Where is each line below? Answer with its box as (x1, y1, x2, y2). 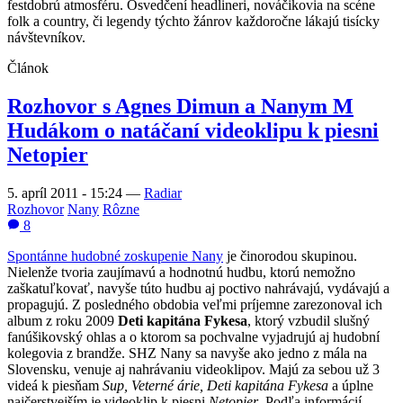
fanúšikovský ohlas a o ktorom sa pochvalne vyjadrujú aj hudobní (7, 329, 380, 345)
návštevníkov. (7, 30, 85, 46)
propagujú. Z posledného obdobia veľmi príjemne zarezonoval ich (7, 297, 382, 312)
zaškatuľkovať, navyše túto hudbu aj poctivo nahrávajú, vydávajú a (7, 281, 390, 296)
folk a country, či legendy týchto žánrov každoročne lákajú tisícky (7, 13, 380, 30)
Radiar (144, 185, 182, 201)
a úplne (328, 378, 373, 393)
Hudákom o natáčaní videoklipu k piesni (7, 119, 379, 143)
